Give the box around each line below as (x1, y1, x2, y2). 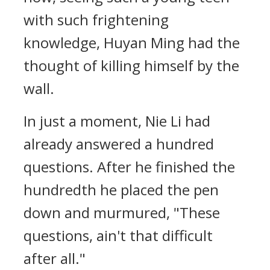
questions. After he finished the (24, 157, 235, 177)
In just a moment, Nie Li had (24, 111, 210, 131)
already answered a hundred (24, 134, 214, 154)
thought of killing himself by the (24, 55, 239, 75)
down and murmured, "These (24, 202, 220, 222)
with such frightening (24, 10, 169, 30)
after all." (24, 248, 86, 268)
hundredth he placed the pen (24, 180, 219, 199)
